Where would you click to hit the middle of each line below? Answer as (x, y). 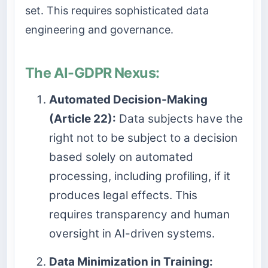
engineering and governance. (99, 30)
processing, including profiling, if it (140, 176)
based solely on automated (121, 157)
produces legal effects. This (123, 196)
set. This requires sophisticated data (117, 11)
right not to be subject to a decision (143, 138)
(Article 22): (83, 119)
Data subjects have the (179, 119)
